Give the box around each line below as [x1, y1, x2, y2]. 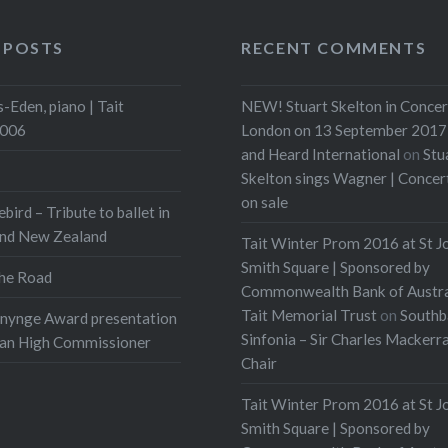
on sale [241, 192, 289, 211]
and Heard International [241, 144, 401, 163]
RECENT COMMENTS [241, 38, 427, 57]
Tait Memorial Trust [241, 305, 378, 324]
